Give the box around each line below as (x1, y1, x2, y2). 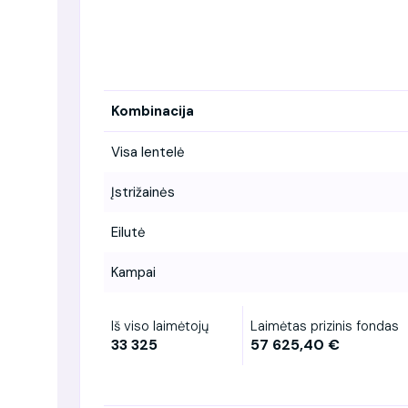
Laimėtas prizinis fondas (250, 316, 399, 335)
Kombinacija (111, 101, 194, 120)
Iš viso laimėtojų (111, 316, 209, 335)
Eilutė (111, 222, 146, 241)
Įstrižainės (111, 182, 175, 201)
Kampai (111, 262, 156, 281)
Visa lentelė (111, 142, 185, 161)
